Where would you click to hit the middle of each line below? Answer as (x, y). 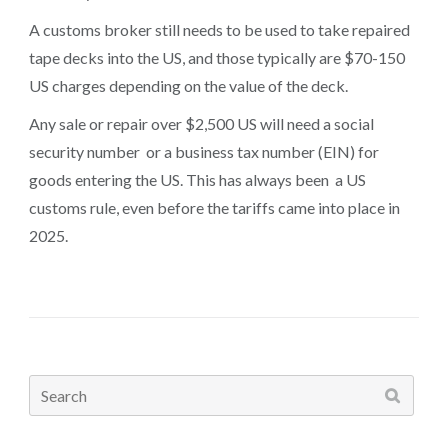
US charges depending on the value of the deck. (188, 86)
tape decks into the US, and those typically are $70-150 (216, 58)
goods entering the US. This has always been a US (197, 180)
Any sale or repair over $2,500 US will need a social (201, 124)
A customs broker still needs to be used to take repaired (219, 30)
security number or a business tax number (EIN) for (203, 152)
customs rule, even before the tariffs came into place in (214, 208)
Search (53, 387)
